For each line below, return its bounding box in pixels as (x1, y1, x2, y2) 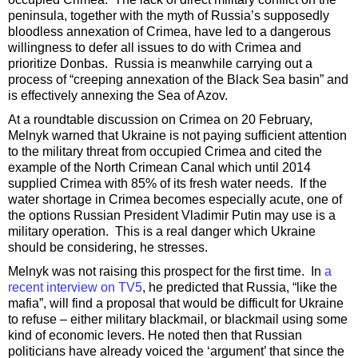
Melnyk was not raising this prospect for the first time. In (8, 265, 324, 279)
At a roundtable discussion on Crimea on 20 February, (8, 113, 312, 127)
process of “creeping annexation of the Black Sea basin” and (8, 73, 348, 87)
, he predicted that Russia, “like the (142, 280, 337, 295)
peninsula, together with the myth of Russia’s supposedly (8, 9, 329, 23)
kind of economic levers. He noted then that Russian (8, 328, 302, 343)
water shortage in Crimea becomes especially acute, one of (8, 193, 342, 207)
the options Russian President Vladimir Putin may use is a (8, 209, 336, 223)
